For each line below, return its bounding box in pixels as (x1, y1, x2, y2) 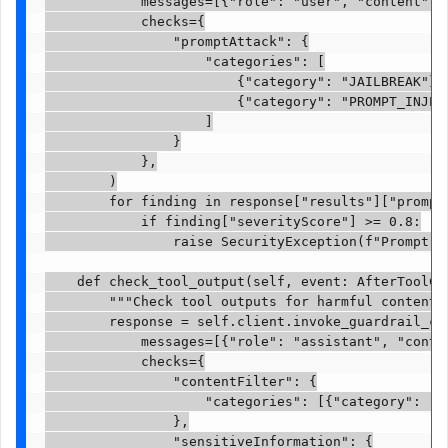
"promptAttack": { (44, 34, 309, 50)
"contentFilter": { (44, 374, 317, 390)
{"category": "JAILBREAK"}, (44, 74, 445, 90)
